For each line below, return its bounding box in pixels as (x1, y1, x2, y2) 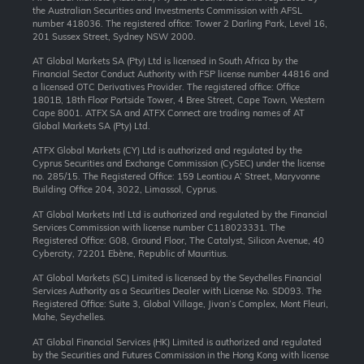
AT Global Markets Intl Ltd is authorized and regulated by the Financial (32, 208, 327, 220)
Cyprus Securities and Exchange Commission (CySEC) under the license (32, 158, 325, 170)
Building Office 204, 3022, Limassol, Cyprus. (32, 184, 218, 196)
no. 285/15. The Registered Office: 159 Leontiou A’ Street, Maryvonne (32, 171, 320, 183)
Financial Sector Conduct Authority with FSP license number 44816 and (32, 68, 329, 80)
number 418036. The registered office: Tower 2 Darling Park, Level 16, (32, 17, 327, 29)
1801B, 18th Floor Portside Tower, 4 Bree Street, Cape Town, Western (32, 94, 324, 106)
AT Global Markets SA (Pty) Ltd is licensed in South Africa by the (32, 55, 298, 67)
